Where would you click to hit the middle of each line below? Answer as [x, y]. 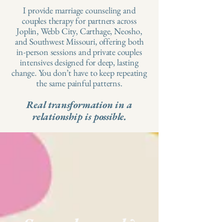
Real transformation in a [79, 105]
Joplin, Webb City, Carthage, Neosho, [79, 31]
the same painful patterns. [79, 83]
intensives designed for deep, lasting [79, 62]
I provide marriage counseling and [79, 10]
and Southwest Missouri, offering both [79, 41]
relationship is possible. [79, 116]
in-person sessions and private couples [79, 52]
